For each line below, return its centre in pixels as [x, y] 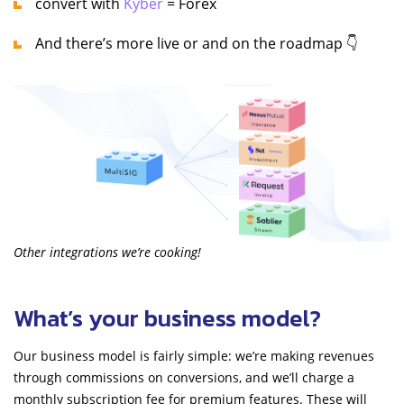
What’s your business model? [167, 318]
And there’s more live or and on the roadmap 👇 [197, 43]
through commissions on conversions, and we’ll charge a [184, 378]
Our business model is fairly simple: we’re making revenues [194, 356]
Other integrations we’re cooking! [107, 252]
